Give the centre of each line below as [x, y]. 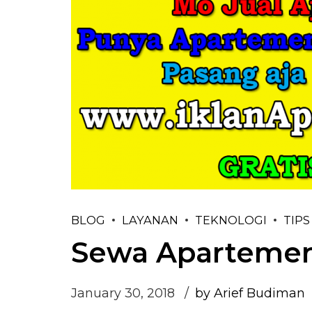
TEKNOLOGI [231, 220]
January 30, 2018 [123, 294]
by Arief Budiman [250, 294]
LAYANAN [150, 220]
